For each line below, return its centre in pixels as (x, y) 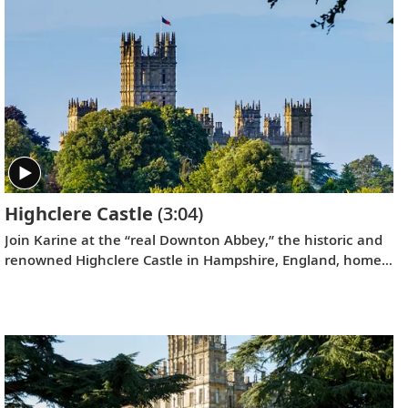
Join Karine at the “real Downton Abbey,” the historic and (193, 240)
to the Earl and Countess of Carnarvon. (132, 280)
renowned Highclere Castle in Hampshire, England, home (193, 260)
